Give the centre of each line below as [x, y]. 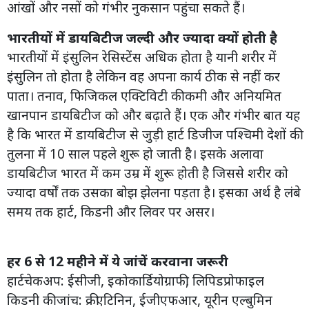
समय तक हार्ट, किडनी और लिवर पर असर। [111, 211]
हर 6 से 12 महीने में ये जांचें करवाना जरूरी [118, 261]
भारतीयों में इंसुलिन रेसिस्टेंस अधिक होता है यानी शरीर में [142, 57]
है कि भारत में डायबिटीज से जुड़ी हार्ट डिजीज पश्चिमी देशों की [153, 134]
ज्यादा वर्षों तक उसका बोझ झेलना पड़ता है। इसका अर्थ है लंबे [154, 192]
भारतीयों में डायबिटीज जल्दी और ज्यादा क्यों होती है [142, 37]
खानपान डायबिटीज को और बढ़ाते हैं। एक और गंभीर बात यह [153, 114]
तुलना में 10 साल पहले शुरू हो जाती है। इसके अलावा [135, 153]
